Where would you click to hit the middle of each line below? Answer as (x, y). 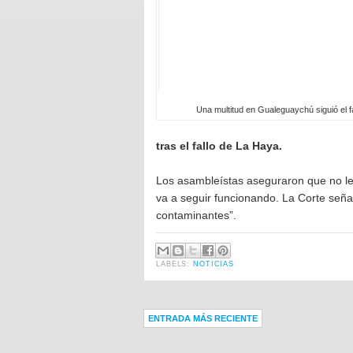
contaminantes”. (196, 215)
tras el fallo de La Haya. (219, 146)
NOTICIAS (214, 264)
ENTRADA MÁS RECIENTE (203, 319)
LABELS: (175, 264)
